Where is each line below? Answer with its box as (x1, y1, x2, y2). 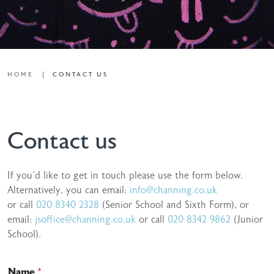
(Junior (231, 214, 263, 225)
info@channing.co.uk (130, 185, 217, 196)
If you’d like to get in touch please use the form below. (7, 170, 243, 181)
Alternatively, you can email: (7, 185, 130, 196)
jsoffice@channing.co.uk (35, 214, 136, 225)
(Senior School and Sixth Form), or (99, 199, 249, 210)
